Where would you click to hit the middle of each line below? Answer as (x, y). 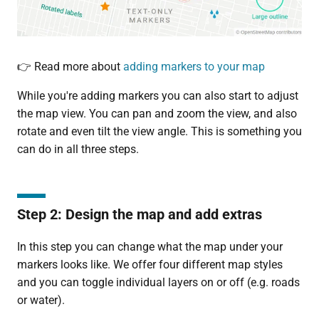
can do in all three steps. (78, 150)
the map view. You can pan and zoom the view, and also (157, 114)
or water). (41, 300)
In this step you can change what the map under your (150, 247)
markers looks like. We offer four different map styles (150, 265)
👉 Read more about (70, 67)
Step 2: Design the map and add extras (139, 215)
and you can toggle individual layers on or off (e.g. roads (158, 283)
